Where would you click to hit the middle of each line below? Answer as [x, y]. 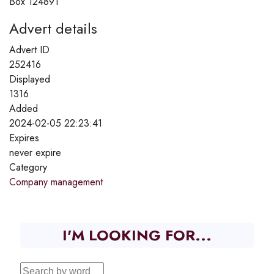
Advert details [53, 28]
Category [28, 167]
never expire [35, 152]
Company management [56, 182]
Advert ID [29, 50]
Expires [24, 138]
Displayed [30, 79]
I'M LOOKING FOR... [137, 235]
